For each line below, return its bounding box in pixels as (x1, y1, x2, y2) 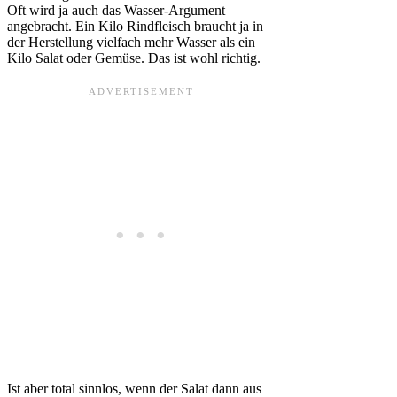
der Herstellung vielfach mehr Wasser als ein (7, 35, 255, 51)
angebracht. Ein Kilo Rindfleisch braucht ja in (7, 19, 263, 35)
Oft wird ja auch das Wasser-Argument (7, 3, 225, 19)
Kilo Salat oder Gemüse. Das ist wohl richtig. (7, 51, 261, 66)
